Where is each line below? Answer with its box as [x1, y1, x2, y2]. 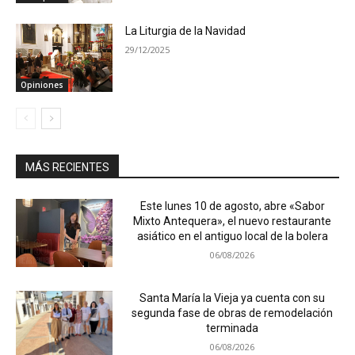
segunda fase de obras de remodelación [132, 306, 334, 319]
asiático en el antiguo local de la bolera [136, 230, 328, 243]
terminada [206, 321, 259, 334]
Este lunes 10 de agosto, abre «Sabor [139, 200, 325, 213]
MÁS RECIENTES [25, 161, 109, 174]
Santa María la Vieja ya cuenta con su [139, 291, 326, 304]
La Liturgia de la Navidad [125, 25, 246, 38]
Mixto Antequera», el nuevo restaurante [133, 215, 332, 228]
